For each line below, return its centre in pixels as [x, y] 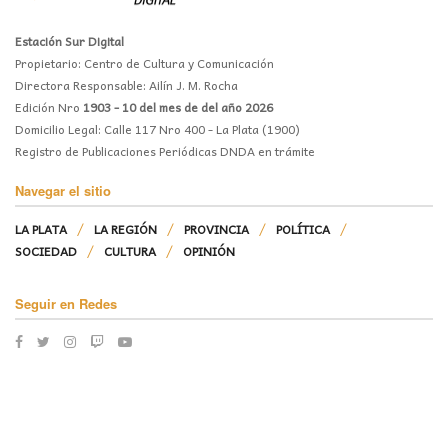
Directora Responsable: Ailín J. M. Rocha [126, 85]
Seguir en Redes [66, 304]
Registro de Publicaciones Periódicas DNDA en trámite [165, 151]
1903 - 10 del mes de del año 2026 [178, 107]
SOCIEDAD [46, 251]
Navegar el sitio [63, 191]
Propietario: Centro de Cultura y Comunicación [144, 63]
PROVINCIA [216, 229]
